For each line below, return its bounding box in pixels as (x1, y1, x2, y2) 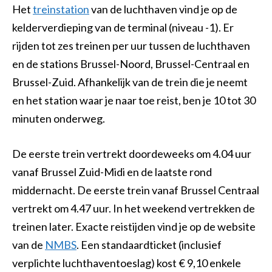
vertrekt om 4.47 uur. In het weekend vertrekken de (12, 202, 255, 216)
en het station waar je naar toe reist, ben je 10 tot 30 (12, 93, 256, 107)
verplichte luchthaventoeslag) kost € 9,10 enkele (12, 256, 241, 270)
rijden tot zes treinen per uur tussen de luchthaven (12, 38, 250, 52)
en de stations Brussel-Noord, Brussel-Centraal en (12, 56, 250, 70)
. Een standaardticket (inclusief (76, 238, 222, 252)
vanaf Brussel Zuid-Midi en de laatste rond (12, 165, 212, 179)
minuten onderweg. (12, 111, 105, 125)
